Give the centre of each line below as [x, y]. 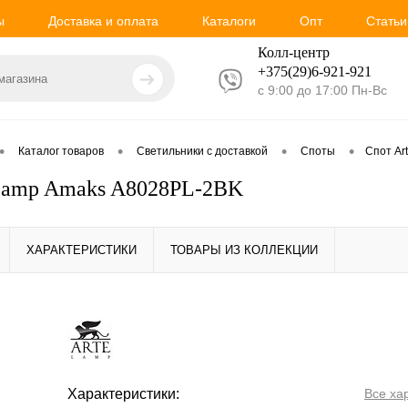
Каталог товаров [61, 152]
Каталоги [229, 20]
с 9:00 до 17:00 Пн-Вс [322, 90]
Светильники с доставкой [202, 152]
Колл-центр [294, 52]
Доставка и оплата [103, 20]
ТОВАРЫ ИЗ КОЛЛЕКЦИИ [244, 250]
